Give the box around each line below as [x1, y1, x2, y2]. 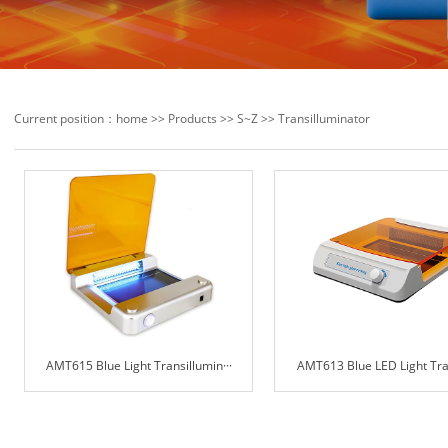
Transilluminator [278, 109, 370, 127]
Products [168, 109, 217, 127]
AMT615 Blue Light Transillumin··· [45, 356, 232, 374]
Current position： [14, 109, 116, 127]
